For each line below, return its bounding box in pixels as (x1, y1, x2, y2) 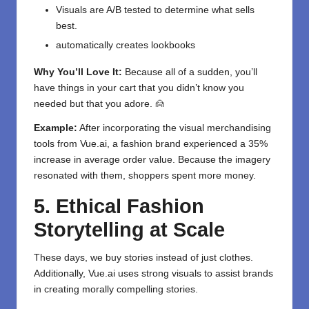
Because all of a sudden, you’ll (122, 66, 257, 77)
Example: (34, 122, 77, 133)
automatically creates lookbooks (56, 39, 195, 50)
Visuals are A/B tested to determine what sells (56, 4, 255, 15)
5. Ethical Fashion (34, 195, 204, 217)
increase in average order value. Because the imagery (34, 154, 270, 165)
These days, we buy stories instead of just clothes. (34, 252, 253, 263)
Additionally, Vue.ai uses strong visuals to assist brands (34, 268, 273, 279)
